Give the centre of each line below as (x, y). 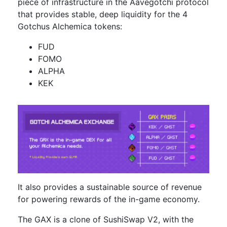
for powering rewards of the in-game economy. (109, 199)
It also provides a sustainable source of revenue (110, 187)
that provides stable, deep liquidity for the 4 (103, 14)
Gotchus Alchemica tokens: (70, 26)
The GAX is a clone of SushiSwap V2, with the (106, 220)
